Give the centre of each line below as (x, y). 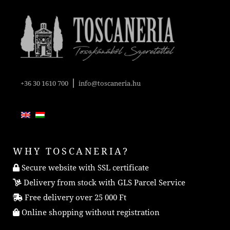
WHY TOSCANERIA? (71, 151)
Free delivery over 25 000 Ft (75, 197)
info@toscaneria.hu (110, 83)
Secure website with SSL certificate (84, 168)
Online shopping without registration (90, 212)
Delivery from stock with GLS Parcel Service (104, 183)
